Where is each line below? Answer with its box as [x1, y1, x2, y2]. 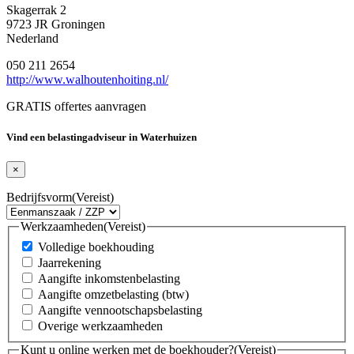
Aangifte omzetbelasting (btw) [38, 287, 189, 301]
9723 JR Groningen [6, 17, 105, 31]
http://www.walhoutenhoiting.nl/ [6, 72, 168, 86]
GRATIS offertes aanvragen [6, 99, 146, 113]
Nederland [6, 31, 58, 45]
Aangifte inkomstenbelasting [38, 271, 180, 285]
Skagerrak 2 [6, 2, 66, 17]
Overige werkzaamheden [38, 318, 163, 333]
